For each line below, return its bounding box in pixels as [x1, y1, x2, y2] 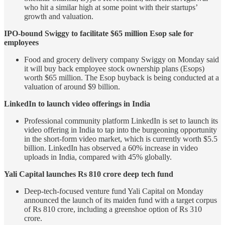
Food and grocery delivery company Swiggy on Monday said [24, 55, 219, 64]
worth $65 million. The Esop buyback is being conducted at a [24, 73, 219, 82]
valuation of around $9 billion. [24, 82, 120, 91]
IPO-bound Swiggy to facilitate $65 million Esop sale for [4, 29, 193, 38]
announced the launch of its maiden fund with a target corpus [24, 196, 217, 205]
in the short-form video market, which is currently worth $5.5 [24, 135, 217, 144]
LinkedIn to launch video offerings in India [4, 99, 150, 108]
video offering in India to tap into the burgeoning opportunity [24, 126, 217, 135]
